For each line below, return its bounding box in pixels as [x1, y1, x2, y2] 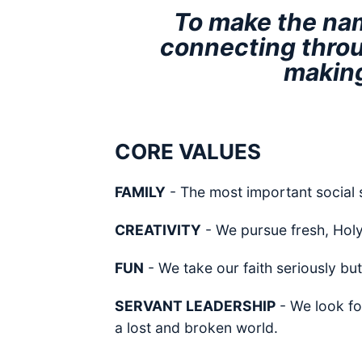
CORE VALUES [115, 139, 261, 164]
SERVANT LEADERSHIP [115, 297, 276, 314]
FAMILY [115, 183, 166, 200]
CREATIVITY [115, 221, 201, 238]
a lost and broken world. [115, 319, 278, 336]
